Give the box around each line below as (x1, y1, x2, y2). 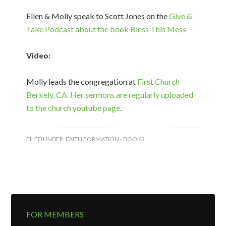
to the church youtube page (26, 103, 121, 112)
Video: (26, 50, 51, 60)
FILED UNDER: (26, 135, 66, 143)
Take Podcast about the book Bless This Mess (26, 24, 187, 34)
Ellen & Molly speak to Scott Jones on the (26, 11, 169, 21)
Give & (169, 11, 193, 21)
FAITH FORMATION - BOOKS (66, 135, 145, 143)
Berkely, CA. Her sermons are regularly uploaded (26, 90, 194, 99)
